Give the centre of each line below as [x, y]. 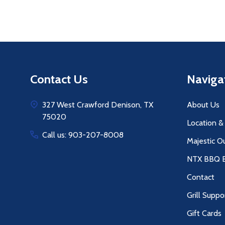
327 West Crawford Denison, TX [98, 105]
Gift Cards [204, 213]
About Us [203, 105]
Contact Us [59, 79]
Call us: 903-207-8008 [83, 135]
